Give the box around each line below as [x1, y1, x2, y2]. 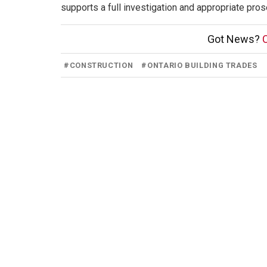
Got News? [207, 32, 262, 45]
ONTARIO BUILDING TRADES [147, 60, 257, 70]
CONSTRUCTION [69, 60, 133, 70]
